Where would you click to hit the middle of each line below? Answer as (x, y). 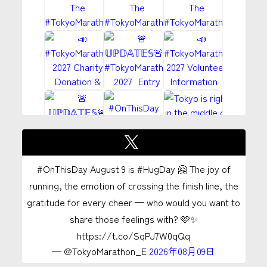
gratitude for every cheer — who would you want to (133, 202)
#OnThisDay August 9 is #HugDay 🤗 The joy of (133, 169)
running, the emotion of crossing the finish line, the (133, 186)
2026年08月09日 (182, 251)
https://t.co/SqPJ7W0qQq (133, 236)
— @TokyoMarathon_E (100, 251)
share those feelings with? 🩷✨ (133, 219)
